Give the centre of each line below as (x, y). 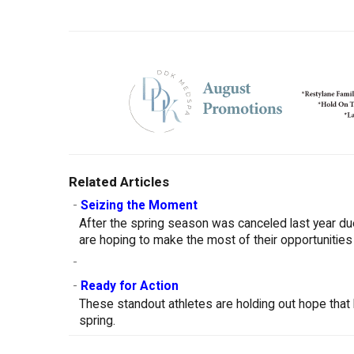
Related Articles (119, 182)
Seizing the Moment (139, 206)
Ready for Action (130, 286)
